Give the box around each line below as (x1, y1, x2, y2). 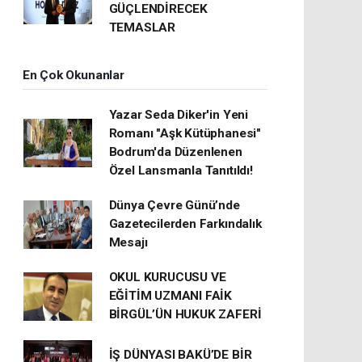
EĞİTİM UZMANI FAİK (108, 288, 233, 303)
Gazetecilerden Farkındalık (108, 217, 262, 231)
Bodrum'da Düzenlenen (108, 145, 242, 159)
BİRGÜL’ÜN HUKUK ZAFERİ (108, 307, 262, 322)
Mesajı (108, 235, 148, 250)
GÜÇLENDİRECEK (108, 2, 208, 16)
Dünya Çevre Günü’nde (108, 198, 240, 213)
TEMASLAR (108, 20, 176, 35)
